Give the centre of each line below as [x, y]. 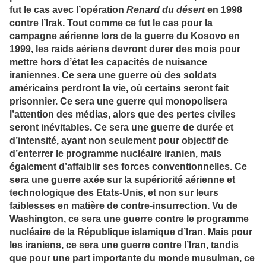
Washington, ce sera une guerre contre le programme [129, 219]
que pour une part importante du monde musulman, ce [132, 258]
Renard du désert [166, 10]
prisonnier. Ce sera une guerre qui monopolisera [118, 102]
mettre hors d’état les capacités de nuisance [108, 62]
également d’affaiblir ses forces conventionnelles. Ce [128, 167]
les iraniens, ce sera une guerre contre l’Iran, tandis [124, 245]
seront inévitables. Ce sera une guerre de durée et [121, 128]
